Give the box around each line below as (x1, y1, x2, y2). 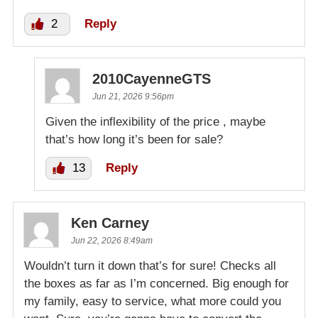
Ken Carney (71, 215, 149, 231)
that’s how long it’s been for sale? (45, 133, 223, 147)
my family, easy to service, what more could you (24, 295, 281, 309)
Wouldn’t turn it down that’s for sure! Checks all (24, 259, 276, 273)
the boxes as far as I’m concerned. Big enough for (24, 277, 289, 291)
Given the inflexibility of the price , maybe (45, 115, 265, 129)
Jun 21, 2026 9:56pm (92, 92, 174, 102)
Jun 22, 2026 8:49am (71, 236, 153, 246)
